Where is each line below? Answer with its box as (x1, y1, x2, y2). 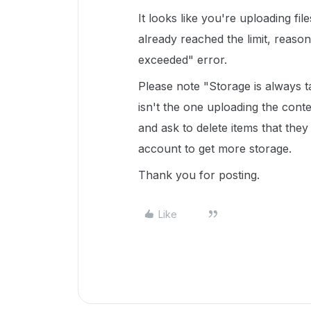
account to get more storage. (138, 142, 292, 155)
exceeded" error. (138, 53, 227, 67)
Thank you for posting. (138, 168, 260, 182)
